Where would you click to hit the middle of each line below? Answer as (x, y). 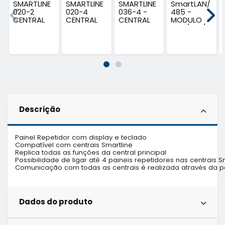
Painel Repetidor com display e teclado (82, 138)
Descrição (39, 109)
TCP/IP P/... (191, 28)
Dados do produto (55, 201)
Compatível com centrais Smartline (74, 145)
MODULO (187, 20)
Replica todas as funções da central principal (91, 153)
